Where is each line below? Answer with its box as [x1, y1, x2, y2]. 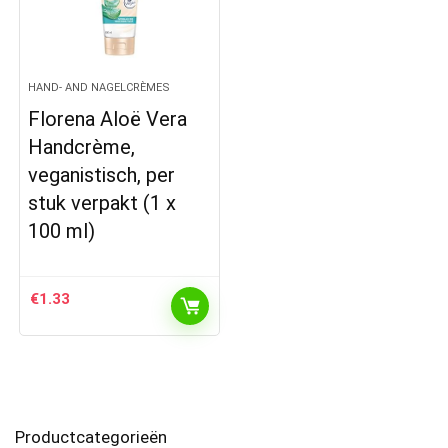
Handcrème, [28, 135, 136, 160]
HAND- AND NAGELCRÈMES [28, 81, 171, 95]
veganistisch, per [28, 163, 176, 188]
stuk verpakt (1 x [28, 191, 177, 216]
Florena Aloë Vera [28, 107, 188, 132]
